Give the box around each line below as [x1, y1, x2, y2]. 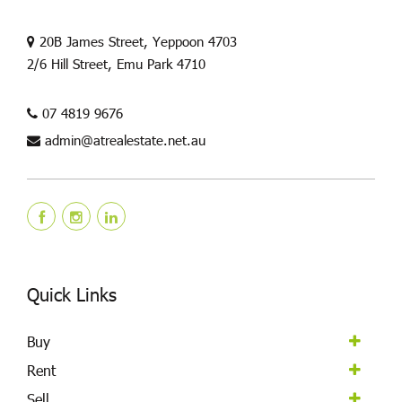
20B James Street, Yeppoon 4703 [35, 32, 237, 51]
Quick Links [27, 282, 117, 306]
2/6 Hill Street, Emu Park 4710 [27, 55, 205, 74]
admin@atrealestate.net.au [45, 131, 205, 150]
